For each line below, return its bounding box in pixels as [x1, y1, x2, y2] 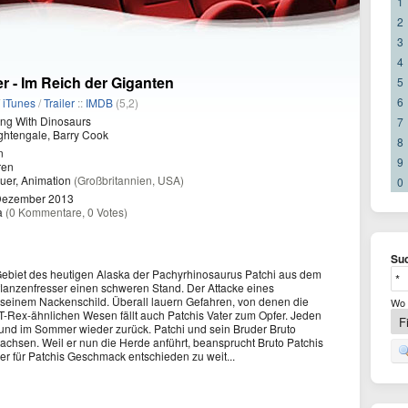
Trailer [44, 95, 75, 110]
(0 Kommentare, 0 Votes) [5, 204, 127, 219]
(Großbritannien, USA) [74, 172, 184, 188]
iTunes [3, 95, 36, 110]
